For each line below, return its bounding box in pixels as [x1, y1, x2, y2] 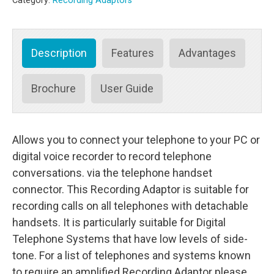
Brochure [31, 82, 76, 95]
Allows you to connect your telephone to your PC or [12, 133, 260, 146]
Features [111, 46, 154, 59]
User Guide [100, 82, 154, 95]
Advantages [179, 46, 236, 59]
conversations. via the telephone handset [12, 166, 212, 179]
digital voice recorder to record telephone [12, 150, 212, 163]
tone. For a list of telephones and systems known [12, 249, 251, 262]
